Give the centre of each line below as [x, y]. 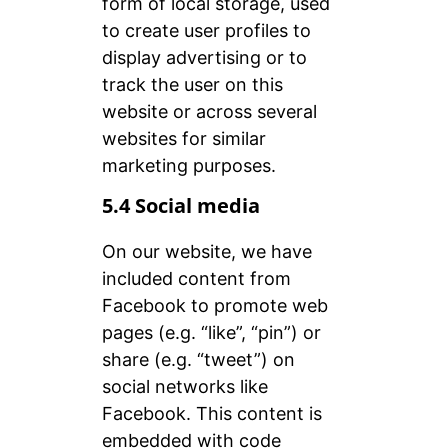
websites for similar [183, 139]
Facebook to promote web [214, 306]
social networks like [184, 387]
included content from [196, 279]
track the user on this [192, 85]
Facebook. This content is [211, 414]
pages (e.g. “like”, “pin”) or [211, 333]
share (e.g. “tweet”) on [198, 360]
